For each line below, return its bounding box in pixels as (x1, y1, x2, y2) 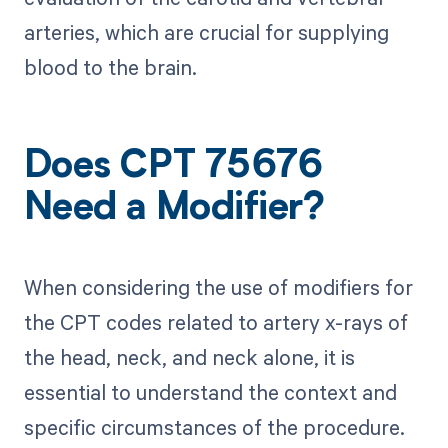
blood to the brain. (23, 53, 197, 82)
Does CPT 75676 (23, 149, 323, 188)
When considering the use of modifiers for (23, 272, 413, 301)
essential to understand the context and (23, 377, 397, 406)
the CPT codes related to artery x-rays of (23, 307, 408, 336)
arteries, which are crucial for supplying (23, 18, 389, 47)
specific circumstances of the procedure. (23, 412, 405, 441)
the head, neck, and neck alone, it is (23, 342, 355, 371)
